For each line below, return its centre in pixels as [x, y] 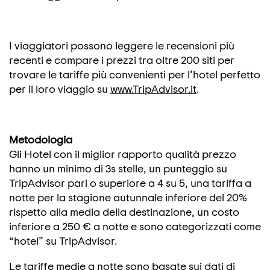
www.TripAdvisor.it [153, 89]
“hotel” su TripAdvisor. [63, 240]
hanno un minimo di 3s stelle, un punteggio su [118, 168]
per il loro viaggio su [60, 89]
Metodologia [41, 139]
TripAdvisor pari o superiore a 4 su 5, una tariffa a [130, 183]
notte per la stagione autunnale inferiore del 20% [128, 197]
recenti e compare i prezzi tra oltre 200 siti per [122, 60]
